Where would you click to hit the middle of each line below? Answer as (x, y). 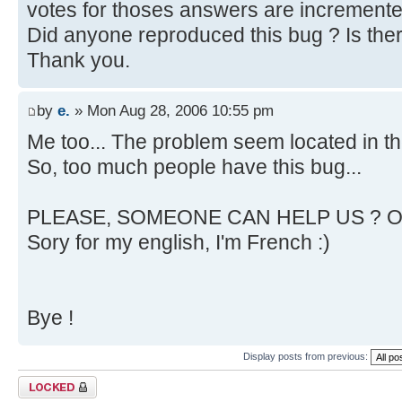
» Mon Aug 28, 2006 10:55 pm (172, 111)
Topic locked (45, 382)
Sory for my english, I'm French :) (179, 243)
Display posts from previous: (307, 356)
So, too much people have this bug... (194, 167)
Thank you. (79, 60)
